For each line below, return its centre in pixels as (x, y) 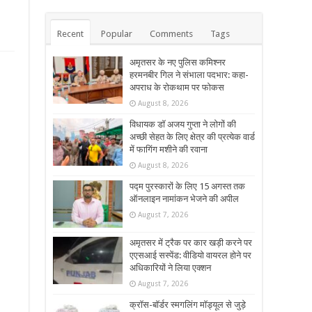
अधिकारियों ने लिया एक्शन (170, 268)
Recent (70, 34)
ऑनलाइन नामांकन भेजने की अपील (184, 199)
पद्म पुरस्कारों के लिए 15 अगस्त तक (187, 187)
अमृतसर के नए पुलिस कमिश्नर (179, 63)
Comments (171, 34)
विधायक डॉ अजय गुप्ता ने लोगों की (183, 125)
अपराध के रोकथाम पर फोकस (177, 88)
